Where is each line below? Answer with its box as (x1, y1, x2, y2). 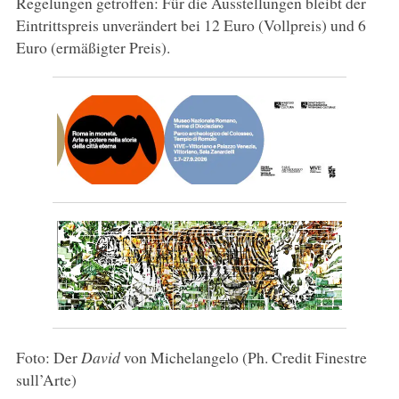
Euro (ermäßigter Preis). (15, 36, 170, 58)
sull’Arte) (15, 368, 77, 390)
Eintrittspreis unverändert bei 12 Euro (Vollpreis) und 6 (15, 13, 366, 36)
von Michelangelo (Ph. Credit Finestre (119, 346, 367, 368)
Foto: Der (15, 346, 81, 368)
